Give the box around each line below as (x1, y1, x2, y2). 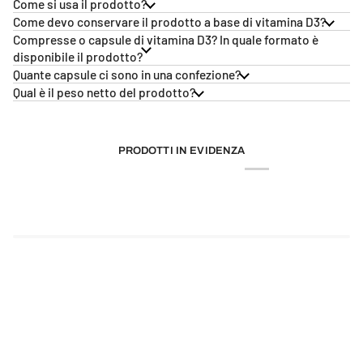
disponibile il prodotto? (13, 48, 143, 64)
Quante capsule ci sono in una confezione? (13, 66, 241, 82)
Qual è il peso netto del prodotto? (13, 83, 195, 100)
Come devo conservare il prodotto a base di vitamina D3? (13, 13, 326, 29)
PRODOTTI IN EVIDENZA (117, 144, 246, 156)
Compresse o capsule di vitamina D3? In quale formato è (13, 31, 318, 47)
